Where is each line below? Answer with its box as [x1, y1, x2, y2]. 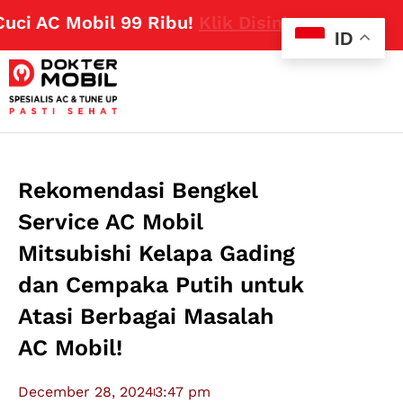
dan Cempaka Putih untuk [18, 272, 305, 299]
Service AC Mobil [18, 209, 203, 236]
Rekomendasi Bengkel [18, 177, 258, 204]
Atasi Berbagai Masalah [18, 303, 274, 330]
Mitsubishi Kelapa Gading [18, 240, 296, 267]
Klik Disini [176, 12, 266, 33]
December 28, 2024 [18, 383, 155, 401]
